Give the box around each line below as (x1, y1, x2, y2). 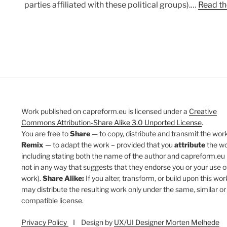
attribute (174, 140, 205, 149)
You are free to (21, 129, 70, 138)
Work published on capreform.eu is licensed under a (21, 107, 189, 116)
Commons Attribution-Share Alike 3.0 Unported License (21, 118, 202, 127)
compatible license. (21, 196, 84, 205)
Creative (189, 107, 217, 116)
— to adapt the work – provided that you (44, 140, 174, 149)
